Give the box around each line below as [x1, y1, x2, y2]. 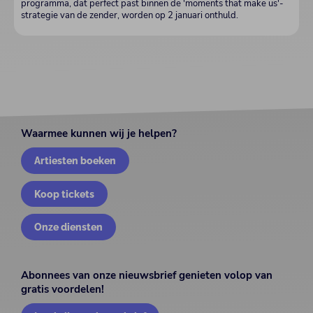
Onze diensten [34, 221, 103, 233]
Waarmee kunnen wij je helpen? [21, 126, 177, 141]
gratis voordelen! [21, 282, 104, 297]
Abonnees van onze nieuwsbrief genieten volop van [21, 268, 272, 283]
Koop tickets [34, 187, 95, 200]
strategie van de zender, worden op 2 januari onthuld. [21, 9, 238, 22]
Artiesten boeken [34, 154, 117, 167]
